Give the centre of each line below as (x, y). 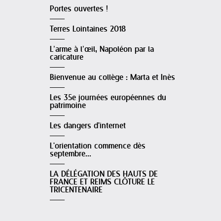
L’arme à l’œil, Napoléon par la (102, 50)
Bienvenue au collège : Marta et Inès (112, 78)
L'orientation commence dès (98, 146)
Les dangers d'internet (88, 126)
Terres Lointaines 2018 (88, 29)
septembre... (71, 154)
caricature (67, 57)
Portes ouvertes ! (79, 9)
